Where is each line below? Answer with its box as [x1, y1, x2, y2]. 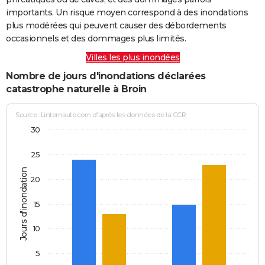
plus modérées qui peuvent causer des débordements [6, 20, 227, 31]
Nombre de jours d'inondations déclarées [6, 70, 206, 82]
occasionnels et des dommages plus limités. [6, 33, 186, 44]
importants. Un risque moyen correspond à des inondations [6, 7, 248, 18]
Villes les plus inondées [85, 51, 180, 63]
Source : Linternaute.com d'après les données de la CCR [15, 111, 186, 119]
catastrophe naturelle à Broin [6, 83, 147, 95]
